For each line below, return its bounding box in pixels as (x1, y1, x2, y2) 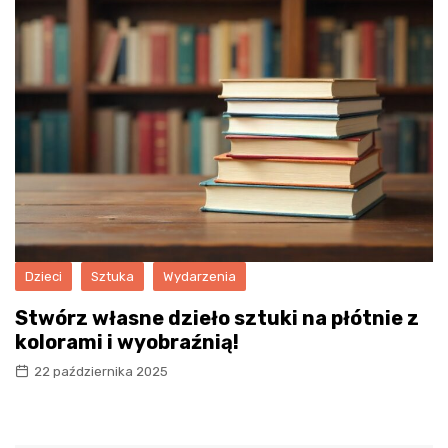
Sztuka (91, 268, 134, 284)
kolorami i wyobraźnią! (15, 329, 239, 354)
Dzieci (25, 268, 62, 284)
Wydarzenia (163, 268, 236, 284)
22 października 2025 (34, 363, 168, 379)
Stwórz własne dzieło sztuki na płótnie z (15, 305, 419, 330)
